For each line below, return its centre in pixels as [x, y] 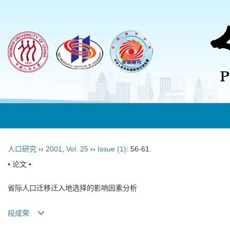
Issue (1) [112, 149]
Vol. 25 [77, 149]
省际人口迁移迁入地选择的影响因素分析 [72, 188]
